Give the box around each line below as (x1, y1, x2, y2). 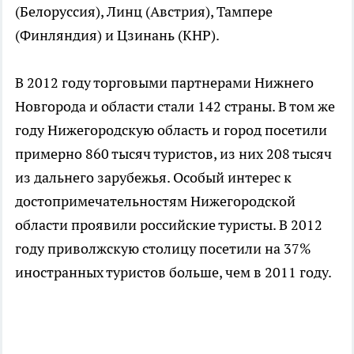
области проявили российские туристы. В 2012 (15, 216, 322, 235)
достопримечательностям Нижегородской (15, 192, 296, 211)
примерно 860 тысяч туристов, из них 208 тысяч (15, 145, 332, 164)
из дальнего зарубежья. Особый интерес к (15, 168, 292, 187)
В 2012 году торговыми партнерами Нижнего (15, 73, 314, 92)
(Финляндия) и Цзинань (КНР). (15, 26, 220, 45)
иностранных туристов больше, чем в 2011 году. (15, 263, 332, 282)
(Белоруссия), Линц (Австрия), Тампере (15, 2, 273, 21)
